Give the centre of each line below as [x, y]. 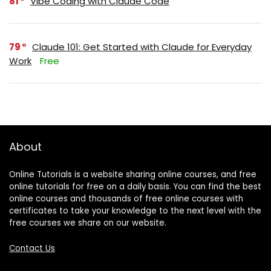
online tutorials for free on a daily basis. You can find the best [135, 186]
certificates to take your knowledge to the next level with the [135, 211]
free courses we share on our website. [88, 223]
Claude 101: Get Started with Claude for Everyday [142, 47]
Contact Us [32, 248]
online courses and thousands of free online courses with [126, 198]
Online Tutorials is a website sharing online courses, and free [133, 174]
